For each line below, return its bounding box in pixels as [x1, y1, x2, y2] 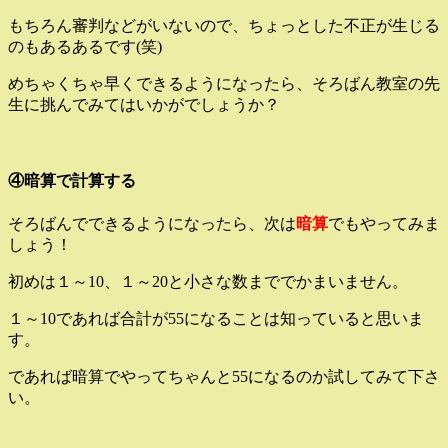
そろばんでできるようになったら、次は [8, 214, 296, 232]
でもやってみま [328, 214, 440, 232]
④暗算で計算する [8, 172, 136, 190]
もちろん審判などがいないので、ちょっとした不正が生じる [8, 17, 440, 34]
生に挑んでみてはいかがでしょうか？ [8, 96, 280, 113]
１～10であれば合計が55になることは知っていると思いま [8, 309, 424, 327]
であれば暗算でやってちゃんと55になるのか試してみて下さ [8, 367, 440, 385]
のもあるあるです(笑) [8, 38, 162, 55]
